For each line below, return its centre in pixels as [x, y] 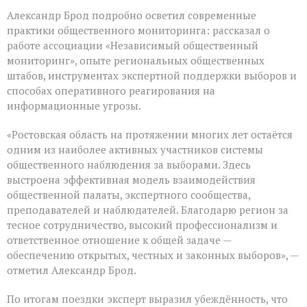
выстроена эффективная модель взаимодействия [131, 179]
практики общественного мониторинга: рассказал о [138, 30]
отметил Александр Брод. [72, 270]
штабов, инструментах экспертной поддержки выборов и [152, 75]
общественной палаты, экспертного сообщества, [128, 194]
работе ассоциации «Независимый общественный [133, 45]
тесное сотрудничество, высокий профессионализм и [142, 224]
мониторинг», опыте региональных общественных [136, 60]
